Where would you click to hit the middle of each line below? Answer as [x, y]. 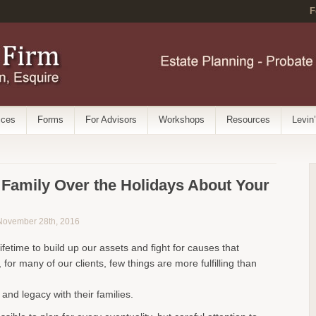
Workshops [182, 120]
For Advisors [111, 120]
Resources [248, 120]
